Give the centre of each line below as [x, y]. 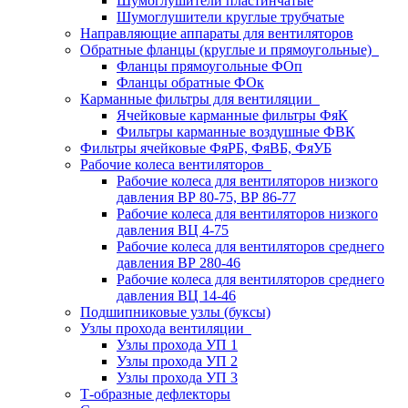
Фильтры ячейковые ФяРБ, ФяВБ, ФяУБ [206, 148]
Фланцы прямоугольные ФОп [209, 66]
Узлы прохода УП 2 [177, 361]
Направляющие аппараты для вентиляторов [217, 33]
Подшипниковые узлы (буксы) [175, 312]
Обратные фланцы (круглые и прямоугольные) [229, 50]
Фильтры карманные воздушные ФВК [236, 132]
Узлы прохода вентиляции [166, 328]
